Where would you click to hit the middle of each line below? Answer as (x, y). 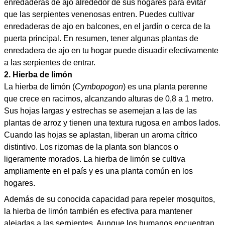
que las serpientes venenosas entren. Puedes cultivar (99, 14)
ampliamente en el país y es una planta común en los (98, 171)
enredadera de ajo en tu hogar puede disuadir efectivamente (111, 50)
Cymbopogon (99, 87)
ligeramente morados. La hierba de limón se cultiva (95, 159)
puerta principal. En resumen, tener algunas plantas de (101, 38)
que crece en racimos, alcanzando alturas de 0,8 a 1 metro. (109, 99)
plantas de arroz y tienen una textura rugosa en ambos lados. (112, 123)
